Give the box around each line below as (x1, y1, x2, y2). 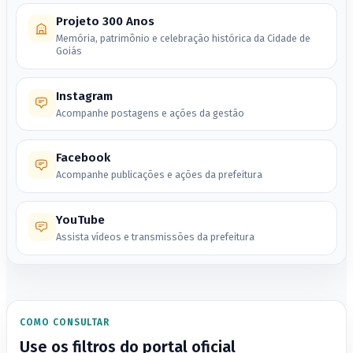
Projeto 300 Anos (55, 14, 154, 29)
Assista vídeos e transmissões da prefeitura (55, 230, 255, 243)
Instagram (55, 88, 113, 103)
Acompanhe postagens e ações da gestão (55, 106, 244, 119)
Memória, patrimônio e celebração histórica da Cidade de (55, 32, 310, 45)
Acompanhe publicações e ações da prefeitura (55, 169, 262, 181)
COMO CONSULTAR (20, 317, 110, 329)
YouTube (55, 212, 105, 227)
